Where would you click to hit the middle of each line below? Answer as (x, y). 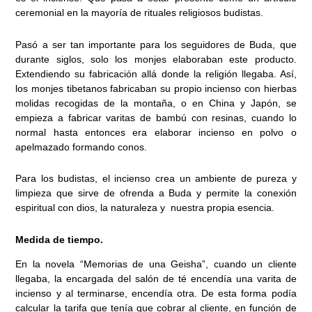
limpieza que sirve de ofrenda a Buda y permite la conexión (156, 193)
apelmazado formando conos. (81, 147)
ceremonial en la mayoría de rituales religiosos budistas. (140, 13)
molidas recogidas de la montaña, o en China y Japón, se (156, 103)
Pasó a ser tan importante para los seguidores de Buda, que (156, 44)
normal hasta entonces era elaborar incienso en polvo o (156, 132)
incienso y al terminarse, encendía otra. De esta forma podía (156, 293)
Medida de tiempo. (60, 239)
